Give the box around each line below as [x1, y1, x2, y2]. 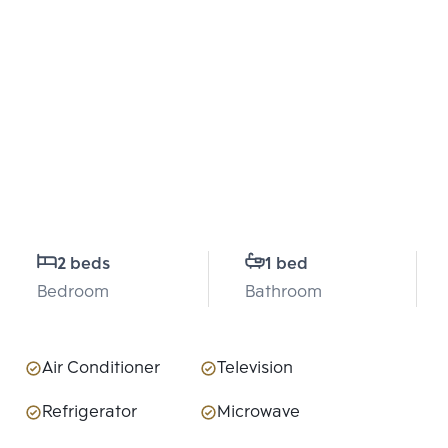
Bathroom [245, 279, 322, 307]
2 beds [57, 251, 110, 279]
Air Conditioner [42, 355, 160, 383]
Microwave [217, 399, 300, 427]
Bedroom [37, 279, 109, 307]
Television [217, 355, 293, 383]
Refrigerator [42, 399, 137, 427]
